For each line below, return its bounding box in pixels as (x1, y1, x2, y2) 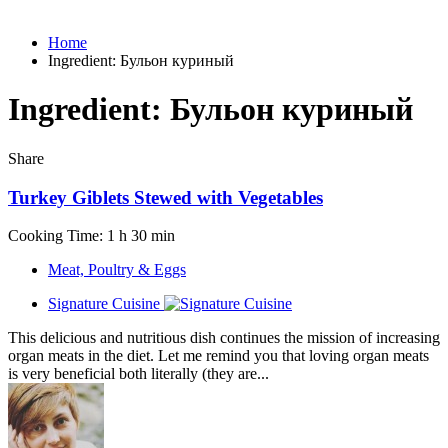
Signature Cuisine (48, 295, 160, 313)
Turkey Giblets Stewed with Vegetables (8, 186, 323, 208)
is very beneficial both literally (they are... (8, 365, 269, 383)
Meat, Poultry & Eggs (48, 261, 186, 279)
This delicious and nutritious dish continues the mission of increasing (8, 329, 440, 347)
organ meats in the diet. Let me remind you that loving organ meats (8, 347, 429, 365)
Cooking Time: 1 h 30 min (8, 227, 175, 245)
